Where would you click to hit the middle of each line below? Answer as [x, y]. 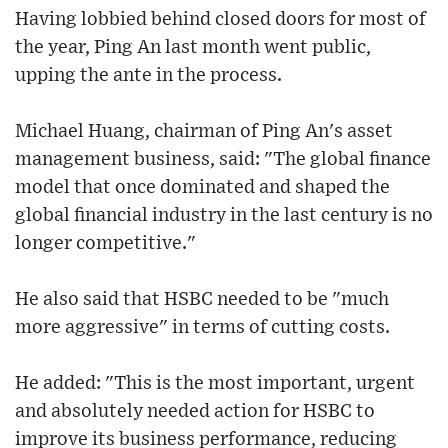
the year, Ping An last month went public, [193, 48]
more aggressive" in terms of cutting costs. [202, 328]
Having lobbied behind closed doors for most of [220, 20]
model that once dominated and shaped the [202, 188]
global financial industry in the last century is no [224, 216]
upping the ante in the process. [148, 76]
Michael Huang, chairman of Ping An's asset [204, 132]
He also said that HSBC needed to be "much [202, 300]
